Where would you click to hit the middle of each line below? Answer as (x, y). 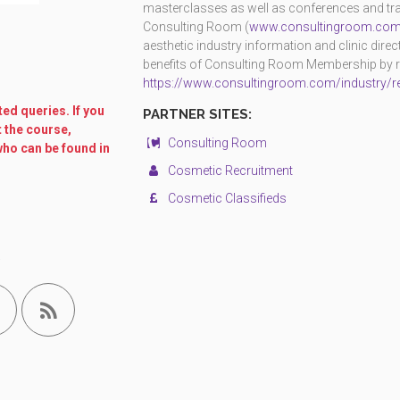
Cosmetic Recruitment (229, 171)
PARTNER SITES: (197, 114)
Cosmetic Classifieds (225, 198)
